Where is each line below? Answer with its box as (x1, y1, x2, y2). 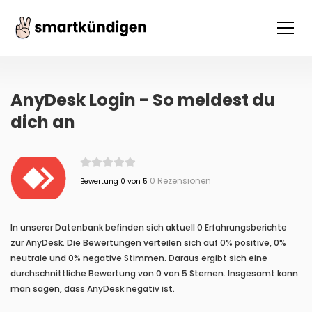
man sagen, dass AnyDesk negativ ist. (10, 283, 175, 295)
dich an (10, 111, 75, 134)
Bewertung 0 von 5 (79, 176, 148, 187)
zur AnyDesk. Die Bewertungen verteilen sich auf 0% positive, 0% (10, 237, 286, 249)
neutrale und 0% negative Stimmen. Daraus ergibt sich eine (10, 252, 267, 264)
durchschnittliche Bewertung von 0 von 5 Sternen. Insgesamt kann (10, 267, 298, 279)
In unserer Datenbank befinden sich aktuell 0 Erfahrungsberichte (10, 221, 287, 233)
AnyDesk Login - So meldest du (10, 88, 275, 111)
